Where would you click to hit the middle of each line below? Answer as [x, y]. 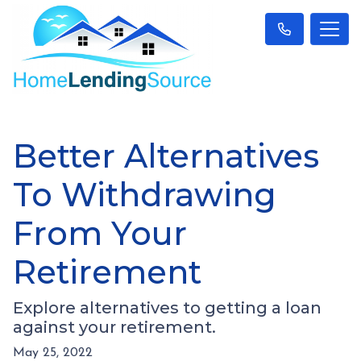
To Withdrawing [145, 194]
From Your [100, 233]
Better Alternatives [166, 156]
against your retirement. [114, 327]
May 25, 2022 [53, 353]
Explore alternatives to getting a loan [167, 307]
